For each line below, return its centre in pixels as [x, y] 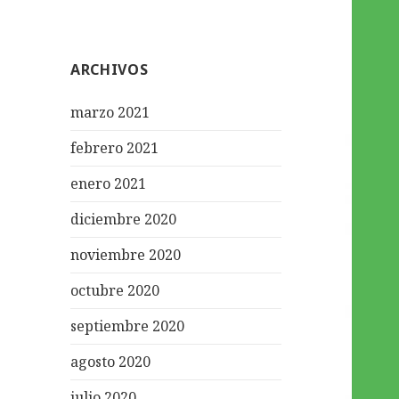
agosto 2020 [111, 362]
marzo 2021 [110, 113]
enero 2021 [109, 184]
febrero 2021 [115, 148]
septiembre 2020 [128, 326]
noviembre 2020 [126, 255]
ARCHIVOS [110, 70]
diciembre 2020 [124, 220]
